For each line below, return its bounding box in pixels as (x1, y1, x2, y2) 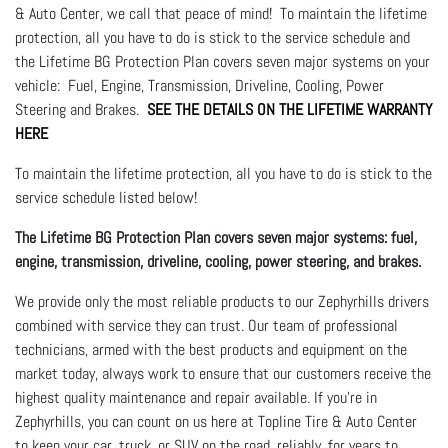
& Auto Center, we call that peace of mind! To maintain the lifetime (15, 2, 427, 24)
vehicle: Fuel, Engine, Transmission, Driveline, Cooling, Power (15, 74, 384, 96)
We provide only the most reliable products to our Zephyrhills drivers (15, 290, 429, 312)
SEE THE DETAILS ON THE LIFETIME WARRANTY (147, 98, 432, 120)
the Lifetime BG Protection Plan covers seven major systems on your (15, 50, 430, 72)
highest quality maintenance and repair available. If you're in (15, 386, 377, 408)
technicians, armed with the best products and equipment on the (15, 338, 407, 360)
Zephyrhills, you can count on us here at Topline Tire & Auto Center (15, 410, 417, 432)
